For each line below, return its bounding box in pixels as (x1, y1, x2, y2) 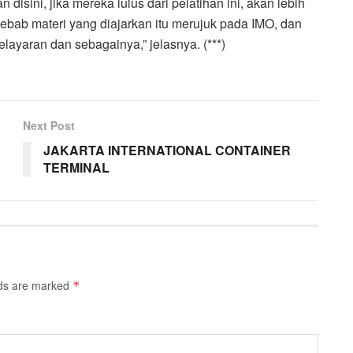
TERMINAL (43, 158, 110, 176)
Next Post (23, 117, 75, 133)
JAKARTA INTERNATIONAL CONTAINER (43, 140, 291, 159)
